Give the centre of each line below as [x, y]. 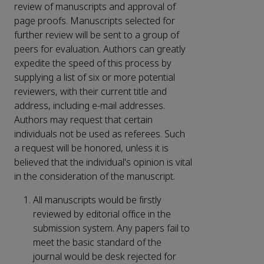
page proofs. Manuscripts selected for [95, 21]
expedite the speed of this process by [93, 64]
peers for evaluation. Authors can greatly [100, 49]
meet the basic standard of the [97, 243]
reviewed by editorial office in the [102, 214]
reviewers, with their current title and [90, 92]
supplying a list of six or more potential [95, 78]
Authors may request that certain [83, 120]
